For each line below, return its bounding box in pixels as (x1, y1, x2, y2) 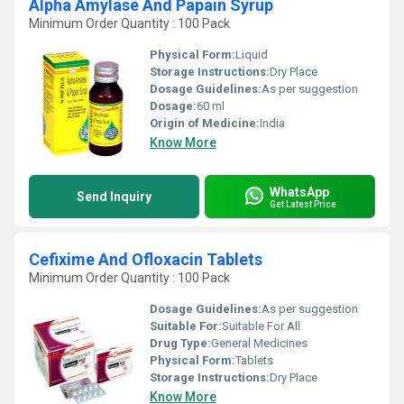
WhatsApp (270, 184, 329, 199)
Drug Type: (150, 336, 211, 350)
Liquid (235, 48, 268, 61)
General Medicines (211, 336, 308, 350)
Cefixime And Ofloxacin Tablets (29, 250, 262, 269)
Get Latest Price (270, 198, 336, 209)
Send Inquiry (77, 189, 151, 204)
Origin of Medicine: (150, 116, 260, 130)
